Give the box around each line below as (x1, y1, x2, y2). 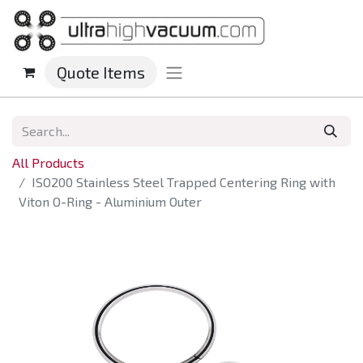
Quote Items (57, 62, 145, 83)
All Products (12, 155, 84, 171)
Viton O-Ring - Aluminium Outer (19, 194, 202, 210)
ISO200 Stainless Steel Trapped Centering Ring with (32, 174, 335, 190)
